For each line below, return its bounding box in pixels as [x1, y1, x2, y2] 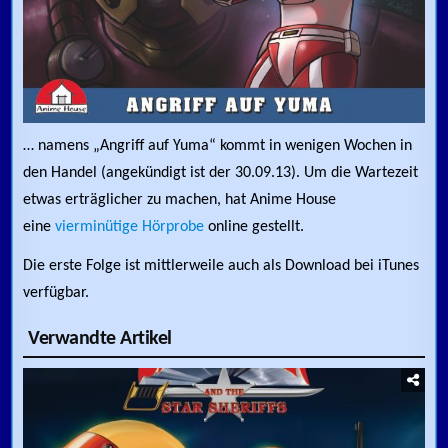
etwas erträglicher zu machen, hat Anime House [23, 192, 337, 209]
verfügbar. [23, 285, 90, 302]
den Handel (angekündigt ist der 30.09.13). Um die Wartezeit [23, 165, 419, 182]
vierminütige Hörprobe [55, 219, 205, 236]
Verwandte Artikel [28, 329, 172, 350]
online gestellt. [204, 219, 305, 236]
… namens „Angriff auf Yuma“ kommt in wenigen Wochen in [23, 138, 413, 155]
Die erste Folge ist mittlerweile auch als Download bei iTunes [23, 258, 420, 275]
